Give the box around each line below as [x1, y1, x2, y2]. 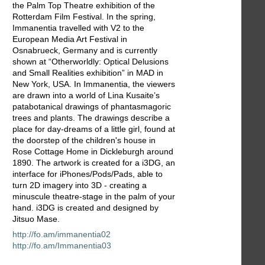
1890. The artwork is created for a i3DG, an [12, 158, 175, 168]
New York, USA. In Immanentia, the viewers [12, 79, 175, 89]
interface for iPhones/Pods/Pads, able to [12, 169, 163, 179]
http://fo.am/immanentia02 [12, 230, 111, 240]
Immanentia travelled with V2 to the [12, 23, 144, 33]
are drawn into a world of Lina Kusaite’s [12, 91, 160, 101]
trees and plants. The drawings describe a [12, 113, 170, 123]
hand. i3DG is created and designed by [12, 203, 159, 213]
